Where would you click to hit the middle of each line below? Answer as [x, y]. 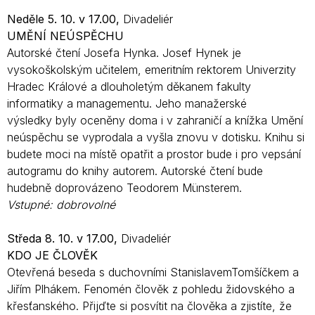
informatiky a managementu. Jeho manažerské [127, 103]
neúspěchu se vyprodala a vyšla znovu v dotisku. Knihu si [156, 137]
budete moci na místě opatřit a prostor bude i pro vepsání [154, 154]
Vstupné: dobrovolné [61, 204]
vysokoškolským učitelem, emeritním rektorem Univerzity [152, 69]
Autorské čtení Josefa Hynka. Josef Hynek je [124, 52]
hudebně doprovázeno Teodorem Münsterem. [124, 187]
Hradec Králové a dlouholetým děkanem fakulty [129, 86]
